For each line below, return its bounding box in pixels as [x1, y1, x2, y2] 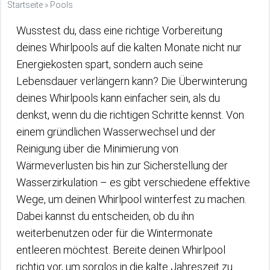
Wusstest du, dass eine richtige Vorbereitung [16, 24, 222, 37]
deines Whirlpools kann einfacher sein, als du [16, 92, 220, 104]
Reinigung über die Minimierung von [16, 142, 178, 155]
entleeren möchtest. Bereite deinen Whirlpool [16, 243, 225, 256]
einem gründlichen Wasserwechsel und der [16, 125, 216, 138]
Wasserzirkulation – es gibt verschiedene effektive [16, 176, 250, 189]
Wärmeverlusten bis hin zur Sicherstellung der [16, 159, 228, 172]
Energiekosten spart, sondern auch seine [16, 58, 203, 71]
